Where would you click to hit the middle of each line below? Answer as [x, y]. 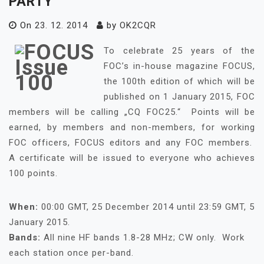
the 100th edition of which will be [179, 81]
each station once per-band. [71, 253]
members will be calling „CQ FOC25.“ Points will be [132, 112]
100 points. [33, 173]
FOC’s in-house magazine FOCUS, [179, 66]
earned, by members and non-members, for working [132, 127]
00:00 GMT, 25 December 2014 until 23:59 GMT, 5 [146, 207]
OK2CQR [138, 25]
